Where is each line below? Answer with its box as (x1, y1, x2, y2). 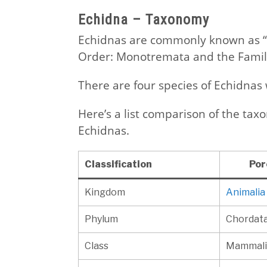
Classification (84, 159, 152, 170)
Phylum (84, 213, 118, 225)
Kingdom (84, 187, 125, 198)
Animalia (225, 187, 265, 198)
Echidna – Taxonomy (77, 11, 209, 29)
